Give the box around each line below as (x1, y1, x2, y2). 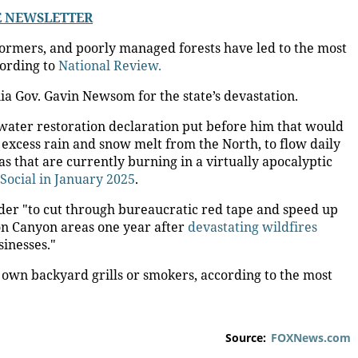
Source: (225, 330, 266, 345)
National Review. (58, 57, 161, 74)
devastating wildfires (188, 218, 317, 236)
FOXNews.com (271, 330, 351, 345)
